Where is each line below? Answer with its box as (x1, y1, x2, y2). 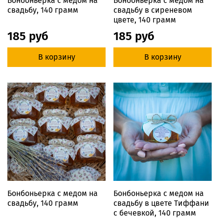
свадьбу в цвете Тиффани (113, 198, 209, 208)
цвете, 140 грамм (113, 15, 176, 25)
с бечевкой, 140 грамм (113, 208, 196, 218)
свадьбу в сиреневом (113, 5, 192, 15)
